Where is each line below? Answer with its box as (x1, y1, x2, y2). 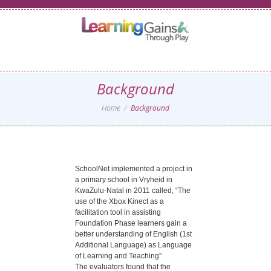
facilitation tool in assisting (75, 208, 161, 217)
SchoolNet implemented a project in (75, 165, 192, 173)
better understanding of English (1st (75, 230, 192, 238)
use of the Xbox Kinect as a (75, 197, 164, 206)
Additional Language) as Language (75, 241, 192, 249)
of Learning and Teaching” (75, 252, 162, 260)
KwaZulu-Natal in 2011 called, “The (75, 186, 191, 195)
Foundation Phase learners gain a (75, 219, 187, 227)
